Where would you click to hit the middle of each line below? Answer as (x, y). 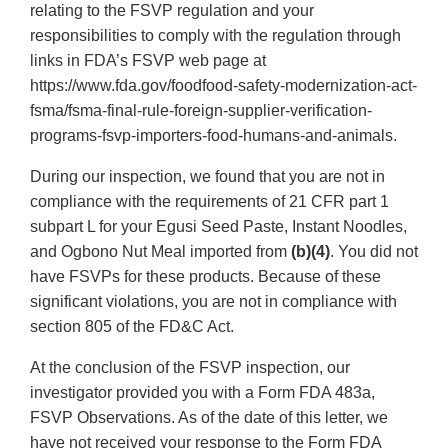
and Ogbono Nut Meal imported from (160, 252)
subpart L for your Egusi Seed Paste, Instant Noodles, (218, 227)
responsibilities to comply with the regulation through (215, 36)
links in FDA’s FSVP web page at (148, 61)
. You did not (374, 252)
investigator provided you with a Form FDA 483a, (202, 393)
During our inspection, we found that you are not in (207, 177)
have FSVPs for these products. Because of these (205, 277)
